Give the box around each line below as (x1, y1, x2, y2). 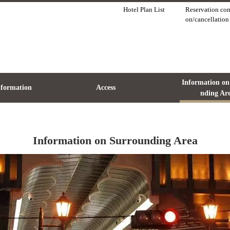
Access (96, 84, 116, 91)
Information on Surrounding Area (32, 134, 198, 147)
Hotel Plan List (123, 6, 165, 13)
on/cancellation (185, 15, 229, 23)
